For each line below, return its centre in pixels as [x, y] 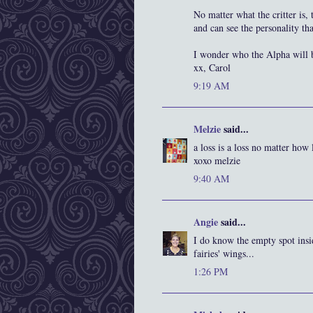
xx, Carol [212, 68]
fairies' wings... [224, 254]
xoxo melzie [217, 161]
